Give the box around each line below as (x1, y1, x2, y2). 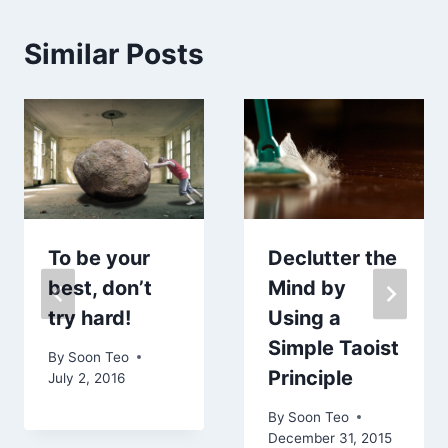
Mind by (268, 276, 346, 301)
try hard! (48, 306, 131, 331)
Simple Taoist (268, 336, 399, 361)
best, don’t (48, 276, 152, 301)
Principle (268, 366, 353, 391)
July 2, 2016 (48, 369, 125, 386)
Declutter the (268, 246, 397, 271)
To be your (48, 246, 150, 271)
